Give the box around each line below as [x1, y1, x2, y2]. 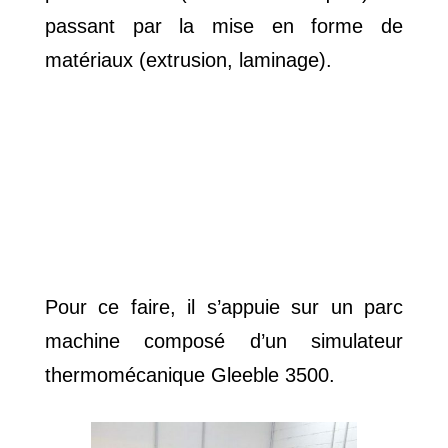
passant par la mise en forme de [44, 15, 404, 38]
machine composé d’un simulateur [44, 330, 404, 353]
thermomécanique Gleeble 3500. [44, 364, 335, 387]
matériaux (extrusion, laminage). [44, 49, 332, 72]
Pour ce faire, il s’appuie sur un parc [44, 296, 404, 319]
